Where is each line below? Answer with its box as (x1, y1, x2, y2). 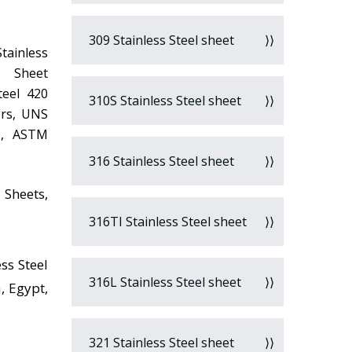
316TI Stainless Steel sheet (86, 213, 247, 230)
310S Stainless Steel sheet (86, 92, 241, 109)
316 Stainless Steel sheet (86, 152, 234, 170)
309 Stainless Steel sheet (86, 31, 234, 49)
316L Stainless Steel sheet (86, 273, 241, 291)
